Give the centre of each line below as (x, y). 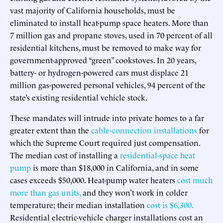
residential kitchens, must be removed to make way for (106, 47)
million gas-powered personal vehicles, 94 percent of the (108, 84)
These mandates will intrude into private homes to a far (107, 117)
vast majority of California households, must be (93, 10)
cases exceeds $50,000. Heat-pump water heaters (94, 179)
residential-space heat (158, 155)
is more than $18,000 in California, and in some (115, 167)
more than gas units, (45, 192)
